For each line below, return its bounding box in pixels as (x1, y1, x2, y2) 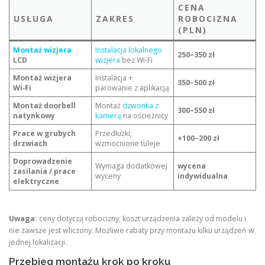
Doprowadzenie (13, 156, 73, 166)
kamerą (95, 110, 122, 121)
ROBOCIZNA (178, 12, 238, 24)
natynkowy (13, 110, 56, 121)
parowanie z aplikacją (95, 82, 170, 93)
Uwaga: (9, 214, 37, 224)
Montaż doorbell (13, 100, 76, 111)
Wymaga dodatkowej (95, 160, 168, 171)
